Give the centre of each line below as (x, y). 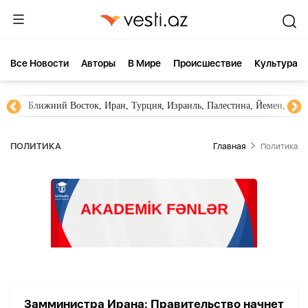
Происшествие (208, 63)
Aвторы (98, 63)
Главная (229, 146)
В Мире (144, 63)
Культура (276, 63)
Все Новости (40, 63)
